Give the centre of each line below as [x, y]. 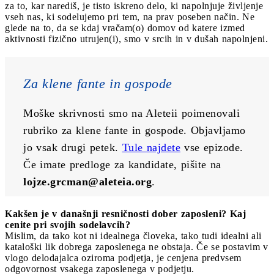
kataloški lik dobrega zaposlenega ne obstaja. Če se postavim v [137, 247]
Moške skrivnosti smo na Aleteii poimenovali [131, 113]
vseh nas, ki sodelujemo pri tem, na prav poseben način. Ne [130, 17]
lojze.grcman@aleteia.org [87, 182]
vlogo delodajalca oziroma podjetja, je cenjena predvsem [123, 258]
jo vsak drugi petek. [73, 148]
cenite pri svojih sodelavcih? [68, 225]
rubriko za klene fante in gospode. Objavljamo [135, 131]
